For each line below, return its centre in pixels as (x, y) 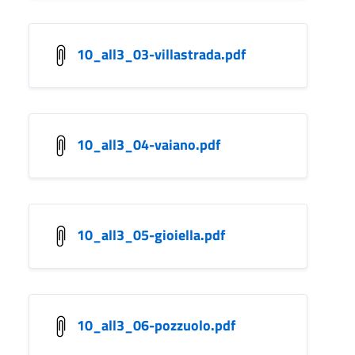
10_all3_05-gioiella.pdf (151, 235)
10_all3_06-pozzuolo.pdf (156, 325)
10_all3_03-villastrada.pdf (161, 54)
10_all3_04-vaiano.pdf (149, 144)
